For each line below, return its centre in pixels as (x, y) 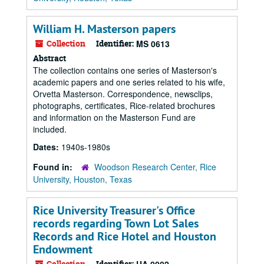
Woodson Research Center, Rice (155, 167)
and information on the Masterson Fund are (114, 117)
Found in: (54, 167)
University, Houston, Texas (82, 179)
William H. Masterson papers (104, 29)
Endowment (63, 249)
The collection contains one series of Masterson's (125, 70)
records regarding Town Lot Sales (116, 223)
